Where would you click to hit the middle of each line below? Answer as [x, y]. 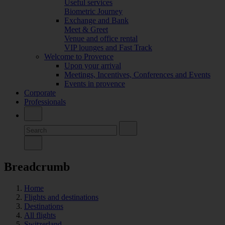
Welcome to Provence [79, 56]
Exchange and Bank [96, 20]
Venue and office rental [101, 38]
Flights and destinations [61, 197]
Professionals [45, 101]
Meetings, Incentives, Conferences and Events [137, 74]
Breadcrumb [37, 166]
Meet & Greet [86, 29]
